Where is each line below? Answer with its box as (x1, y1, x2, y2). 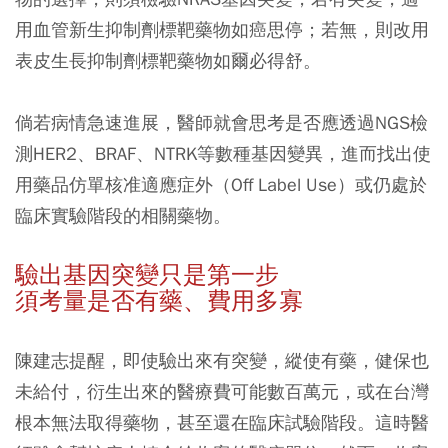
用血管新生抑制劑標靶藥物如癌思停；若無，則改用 (15, 18, 429, 42)
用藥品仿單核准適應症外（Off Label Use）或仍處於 (15, 173, 427, 197)
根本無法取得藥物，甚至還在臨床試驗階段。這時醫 (15, 411, 429, 435)
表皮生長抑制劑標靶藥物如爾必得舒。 (15, 49, 321, 73)
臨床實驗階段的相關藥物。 (15, 204, 231, 228)
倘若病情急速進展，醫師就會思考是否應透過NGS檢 (15, 111, 428, 135)
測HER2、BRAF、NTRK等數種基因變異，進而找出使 (15, 142, 431, 166)
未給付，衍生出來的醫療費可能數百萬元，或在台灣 (15, 380, 429, 404)
